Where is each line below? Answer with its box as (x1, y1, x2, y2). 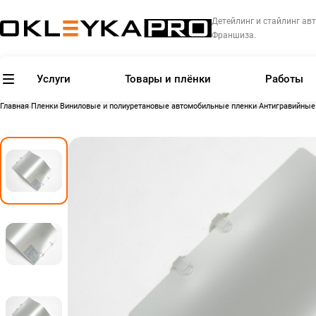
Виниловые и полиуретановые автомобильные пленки (60, 102, 257, 111)
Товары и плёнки (125, 73, 212, 85)
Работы (265, 73, 303, 85)
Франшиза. (212, 30, 256, 40)
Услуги (37, 73, 71, 85)
